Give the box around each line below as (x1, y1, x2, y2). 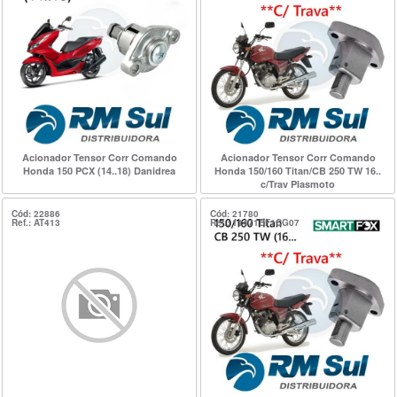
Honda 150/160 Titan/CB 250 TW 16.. (214, 164, 381, 177)
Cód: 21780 (210, 207, 259, 220)
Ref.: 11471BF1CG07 (210, 216, 300, 229)
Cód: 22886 (12, 207, 60, 220)
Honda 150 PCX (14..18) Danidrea (23, 164, 175, 177)
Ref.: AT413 (12, 216, 60, 229)
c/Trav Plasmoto (261, 177, 335, 191)
